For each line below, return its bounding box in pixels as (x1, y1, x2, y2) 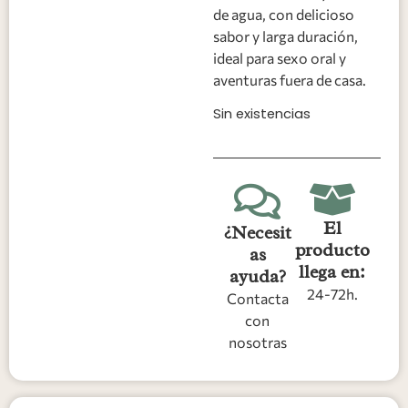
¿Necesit (223, 221, 291, 245)
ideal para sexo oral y (213, 48, 346, 66)
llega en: (299, 260, 366, 284)
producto (294, 239, 370, 262)
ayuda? (229, 265, 286, 289)
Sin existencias (213, 104, 311, 123)
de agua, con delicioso (213, 5, 354, 23)
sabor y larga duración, (213, 26, 358, 45)
